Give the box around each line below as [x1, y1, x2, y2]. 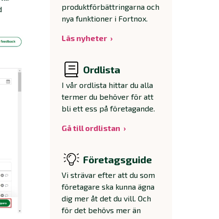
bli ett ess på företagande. [62, 104, 155, 113]
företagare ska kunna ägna [62, 182, 154, 191]
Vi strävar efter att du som [62, 170, 155, 179]
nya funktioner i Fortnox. [62, 14, 148, 23]
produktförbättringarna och [62, 2, 159, 11]
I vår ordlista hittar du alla [62, 80, 153, 89]
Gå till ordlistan [62, 123, 120, 132]
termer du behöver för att [62, 92, 153, 101]
